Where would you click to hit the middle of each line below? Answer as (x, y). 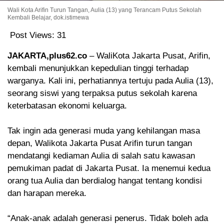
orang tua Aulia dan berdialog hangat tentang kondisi (105, 181)
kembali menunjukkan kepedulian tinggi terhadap (98, 68)
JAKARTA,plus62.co (48, 56)
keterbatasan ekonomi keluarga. (67, 106)
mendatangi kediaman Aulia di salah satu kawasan (101, 156)
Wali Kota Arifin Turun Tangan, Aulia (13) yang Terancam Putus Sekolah (104, 10)
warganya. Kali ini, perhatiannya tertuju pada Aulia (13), (110, 81)
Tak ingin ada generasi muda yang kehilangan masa (104, 131)
